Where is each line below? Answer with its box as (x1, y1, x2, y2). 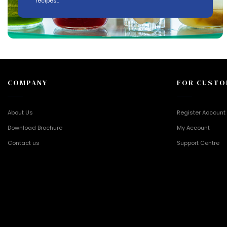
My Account (176, 123, 210, 132)
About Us (8, 108, 33, 117)
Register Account (176, 108, 225, 117)
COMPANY (8, 77, 48, 88)
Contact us (8, 138, 40, 147)
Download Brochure (8, 123, 62, 132)
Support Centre (176, 138, 219, 147)
